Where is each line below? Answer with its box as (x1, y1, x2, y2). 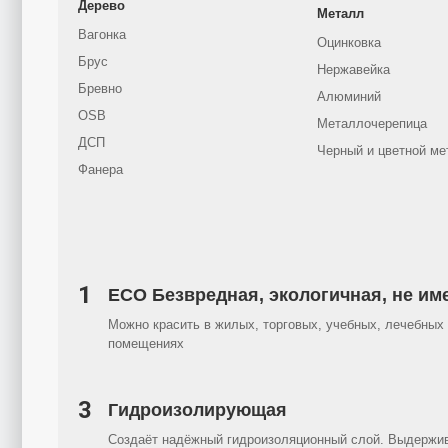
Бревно (78, 80, 122, 96)
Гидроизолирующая (108, 399, 287, 420)
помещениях (108, 335, 184, 351)
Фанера (78, 161, 123, 177)
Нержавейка (317, 61, 390, 77)
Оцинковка (317, 34, 381, 50)
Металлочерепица (317, 115, 427, 131)
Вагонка (78, 26, 126, 42)
